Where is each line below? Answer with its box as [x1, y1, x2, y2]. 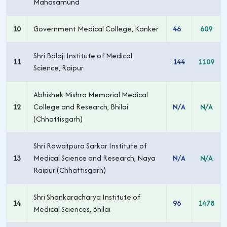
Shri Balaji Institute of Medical [33, 50, 132, 61]
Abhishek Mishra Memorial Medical [33, 89, 148, 100]
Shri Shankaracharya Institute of [33, 192, 140, 202]
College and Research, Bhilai [33, 101, 128, 112]
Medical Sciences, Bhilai [33, 204, 110, 214]
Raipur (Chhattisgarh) [33, 165, 106, 175]
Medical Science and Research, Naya [33, 153, 156, 163]
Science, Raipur [33, 62, 84, 73]
